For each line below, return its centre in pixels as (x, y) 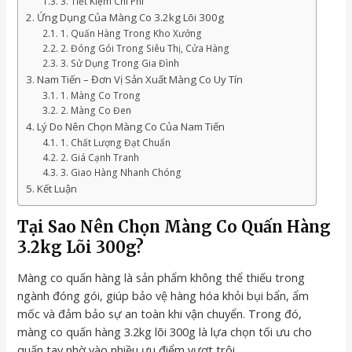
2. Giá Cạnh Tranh (99, 157)
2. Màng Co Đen (95, 110)
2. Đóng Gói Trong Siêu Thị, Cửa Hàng (145, 48)
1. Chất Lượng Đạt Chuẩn (115, 142)
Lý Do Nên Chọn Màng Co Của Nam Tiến (131, 126)
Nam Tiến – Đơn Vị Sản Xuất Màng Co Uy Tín (140, 79)
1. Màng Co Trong (100, 95)
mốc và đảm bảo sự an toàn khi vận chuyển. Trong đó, (160, 314)
